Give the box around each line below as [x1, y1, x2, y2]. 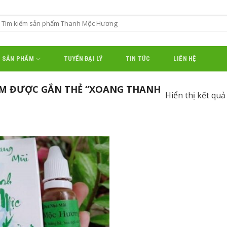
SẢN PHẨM [2, 55, 34, 62]
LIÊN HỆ [173, 55, 196, 62]
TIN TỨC [125, 55, 150, 62]
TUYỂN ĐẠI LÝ [63, 55, 103, 62]
